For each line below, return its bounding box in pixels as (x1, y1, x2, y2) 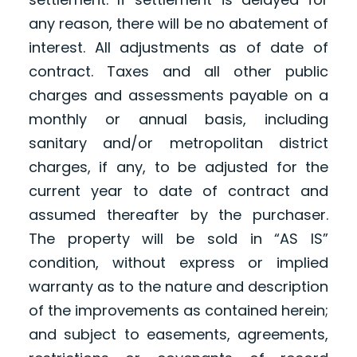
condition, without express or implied (28, 253, 329, 273)
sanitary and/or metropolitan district (28, 133, 329, 154)
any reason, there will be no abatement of (28, 14, 329, 34)
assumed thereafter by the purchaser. (28, 205, 329, 226)
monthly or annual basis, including (28, 109, 329, 130)
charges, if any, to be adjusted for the (28, 157, 329, 178)
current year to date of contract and (28, 181, 329, 202)
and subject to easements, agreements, (28, 324, 329, 345)
